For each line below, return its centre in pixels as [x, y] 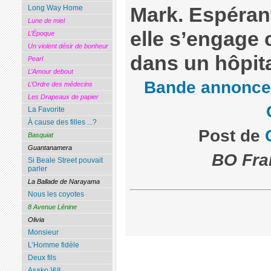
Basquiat [40, 135]
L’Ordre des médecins [60, 84]
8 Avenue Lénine [52, 207]
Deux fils [42, 258]
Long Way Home [55, 8]
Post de [232, 136]
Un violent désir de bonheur [68, 46]
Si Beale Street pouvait [65, 161]
